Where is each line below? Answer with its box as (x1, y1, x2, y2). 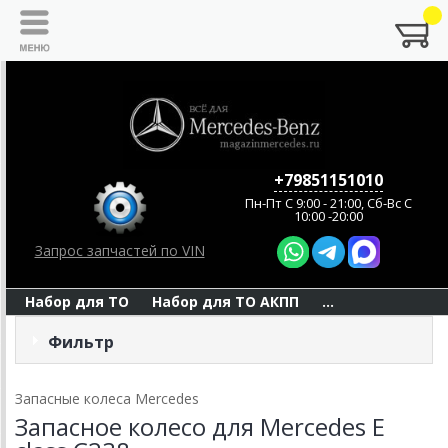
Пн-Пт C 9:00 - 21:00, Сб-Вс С (245, 193, 412, 212)
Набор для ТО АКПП (151, 292, 299, 312)
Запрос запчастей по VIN (34, 241, 205, 261)
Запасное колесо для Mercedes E (15, 410, 385, 444)
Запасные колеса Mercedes (15, 389, 199, 409)
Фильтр (48, 331, 114, 354)
